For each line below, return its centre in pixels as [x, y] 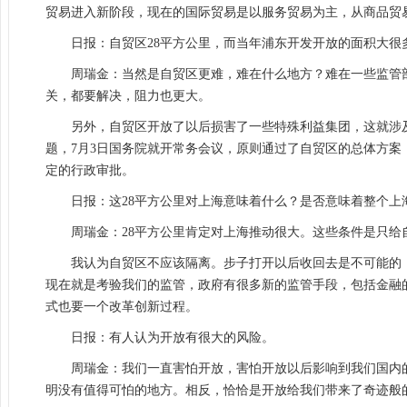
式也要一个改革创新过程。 [122, 307]
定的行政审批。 [90, 170]
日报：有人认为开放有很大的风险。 [173, 338]
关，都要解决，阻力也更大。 [128, 96]
